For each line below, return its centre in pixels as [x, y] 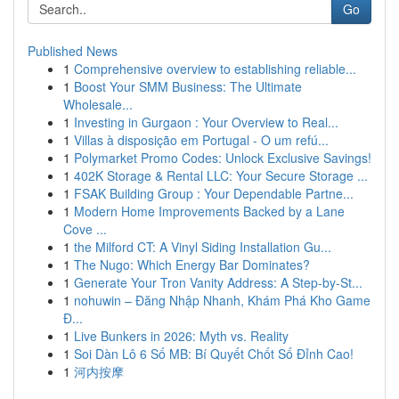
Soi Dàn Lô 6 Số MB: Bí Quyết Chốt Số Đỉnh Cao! [214, 354]
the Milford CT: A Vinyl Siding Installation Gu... [203, 247]
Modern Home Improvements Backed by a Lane [209, 211]
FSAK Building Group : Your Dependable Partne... [214, 193]
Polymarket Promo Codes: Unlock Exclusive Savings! [223, 158]
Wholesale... [98, 104]
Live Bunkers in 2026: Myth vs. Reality [181, 336]
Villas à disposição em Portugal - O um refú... [201, 140]
